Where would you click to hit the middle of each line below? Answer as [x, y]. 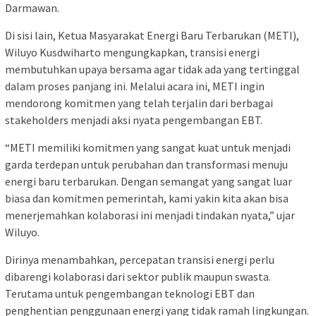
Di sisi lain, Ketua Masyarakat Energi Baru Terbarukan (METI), [152, 35]
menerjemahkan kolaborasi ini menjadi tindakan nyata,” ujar [150, 215]
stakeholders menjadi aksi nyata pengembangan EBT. [134, 120]
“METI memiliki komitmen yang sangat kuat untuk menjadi [148, 147]
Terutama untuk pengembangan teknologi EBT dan [130, 293]
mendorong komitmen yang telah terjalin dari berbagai [139, 103]
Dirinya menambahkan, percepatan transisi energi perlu [140, 259]
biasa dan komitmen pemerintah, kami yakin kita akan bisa [147, 198]
